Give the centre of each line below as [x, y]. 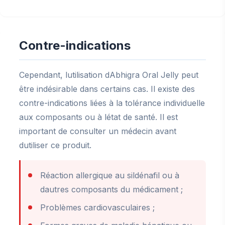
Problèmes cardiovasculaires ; [97, 207]
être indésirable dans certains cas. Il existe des [107, 89]
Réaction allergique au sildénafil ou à [110, 175]
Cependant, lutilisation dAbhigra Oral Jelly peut [109, 75]
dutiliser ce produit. [55, 145]
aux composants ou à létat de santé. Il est [98, 117]
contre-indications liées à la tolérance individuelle [112, 103]
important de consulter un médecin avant [98, 131]
